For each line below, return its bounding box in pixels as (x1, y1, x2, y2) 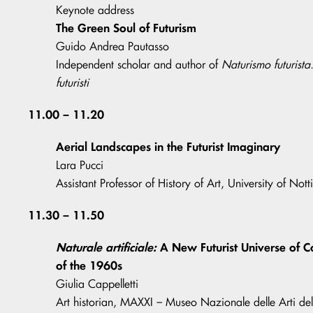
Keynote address (56, 3, 134, 17)
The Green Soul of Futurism (56, 20, 196, 36)
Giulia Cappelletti (56, 277, 138, 291)
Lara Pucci (56, 158, 103, 173)
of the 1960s (56, 258, 122, 273)
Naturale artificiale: (56, 240, 156, 255)
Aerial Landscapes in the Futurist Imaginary (56, 139, 280, 154)
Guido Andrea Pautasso (56, 39, 169, 54)
